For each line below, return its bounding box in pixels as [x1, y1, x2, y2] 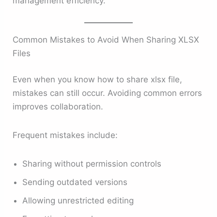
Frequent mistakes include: [13, 130, 118, 140]
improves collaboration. [13, 101, 104, 111]
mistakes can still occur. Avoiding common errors [13, 88, 202, 98]
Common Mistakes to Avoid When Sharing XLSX [13, 35, 200, 45]
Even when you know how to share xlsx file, [13, 74, 183, 84]
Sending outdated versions [22, 177, 128, 187]
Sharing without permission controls [22, 159, 162, 169]
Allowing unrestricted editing [22, 196, 134, 206]
